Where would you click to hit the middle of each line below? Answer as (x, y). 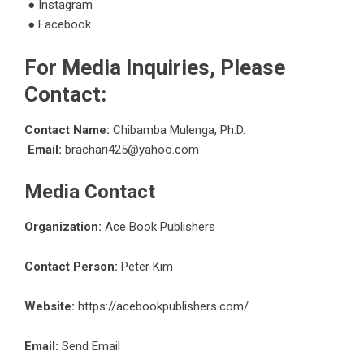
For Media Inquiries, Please (155, 68)
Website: (50, 307)
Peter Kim (145, 267)
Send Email (91, 347)
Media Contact (90, 192)
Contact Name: (69, 130)
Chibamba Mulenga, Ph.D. (179, 130)
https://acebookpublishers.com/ (163, 307)
